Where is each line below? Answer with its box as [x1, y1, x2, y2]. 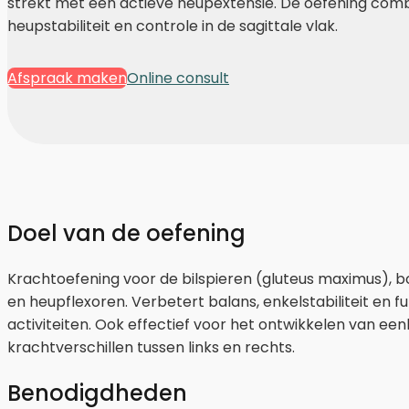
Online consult [127, 67, 229, 89]
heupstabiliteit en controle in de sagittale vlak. [7, 15, 338, 37]
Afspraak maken [7, 67, 127, 89]
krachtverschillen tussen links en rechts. [7, 336, 295, 358]
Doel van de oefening [7, 217, 246, 248]
